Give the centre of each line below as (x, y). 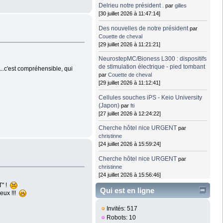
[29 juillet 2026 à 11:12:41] (130, 83)
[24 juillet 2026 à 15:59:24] (130, 144)
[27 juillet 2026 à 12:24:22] (130, 113)
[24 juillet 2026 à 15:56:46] (130, 174)
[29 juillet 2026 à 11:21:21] (130, 44)
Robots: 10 (121, 218)
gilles (181, 6)
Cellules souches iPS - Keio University (151, 97)
